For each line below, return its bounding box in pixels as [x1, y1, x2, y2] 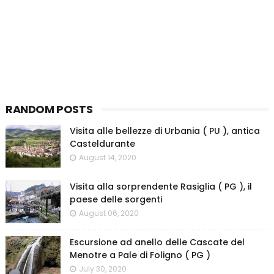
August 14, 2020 [78, 152, 136, 163]
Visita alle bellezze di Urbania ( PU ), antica [69, 125, 260, 138]
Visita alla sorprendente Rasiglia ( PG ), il [69, 180, 252, 193]
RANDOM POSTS [5, 102, 93, 117]
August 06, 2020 [78, 208, 139, 219]
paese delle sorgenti [69, 193, 162, 206]
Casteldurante [69, 138, 135, 150]
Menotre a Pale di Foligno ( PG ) [69, 249, 210, 262]
